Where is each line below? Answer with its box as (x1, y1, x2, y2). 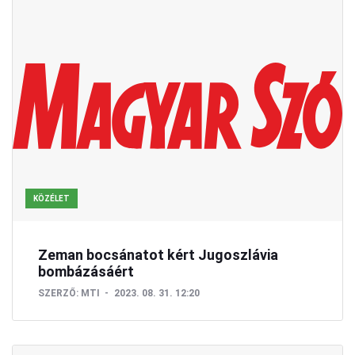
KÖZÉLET (33, 193, 70, 203)
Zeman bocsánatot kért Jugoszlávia (38, 246, 278, 263)
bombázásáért (38, 262, 134, 280)
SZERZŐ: (38, 287, 78, 299)
